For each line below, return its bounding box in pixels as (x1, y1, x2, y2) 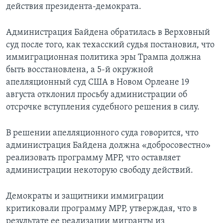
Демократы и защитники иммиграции (6, 192, 164, 202)
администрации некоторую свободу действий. (6, 166, 193, 176)
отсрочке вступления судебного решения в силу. (6, 103, 200, 112)
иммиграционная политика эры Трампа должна (6, 53, 201, 63)
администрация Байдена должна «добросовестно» (6, 141, 211, 151)
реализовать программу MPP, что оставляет (6, 153, 180, 163)
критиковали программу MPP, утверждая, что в (6, 204, 197, 214)
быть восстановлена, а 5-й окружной (6, 65, 153, 75)
